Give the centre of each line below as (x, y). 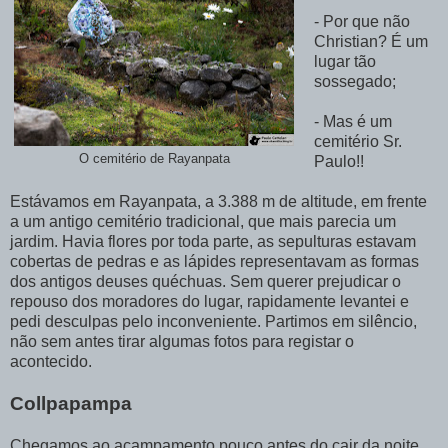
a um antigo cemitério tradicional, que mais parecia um (203, 221)
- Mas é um (352, 121)
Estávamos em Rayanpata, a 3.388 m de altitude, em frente (218, 201)
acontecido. (51, 361)
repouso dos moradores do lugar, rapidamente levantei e (209, 301)
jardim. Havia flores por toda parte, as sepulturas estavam (213, 241)
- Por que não (361, 21)
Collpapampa (71, 403)
